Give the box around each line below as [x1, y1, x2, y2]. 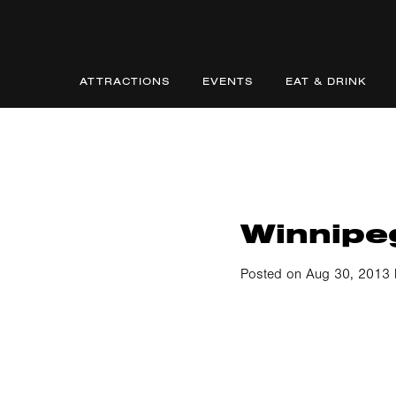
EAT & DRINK [286, 74, 367, 88]
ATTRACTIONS [80, 74, 171, 88]
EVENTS [202, 74, 254, 88]
